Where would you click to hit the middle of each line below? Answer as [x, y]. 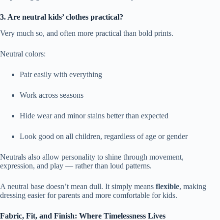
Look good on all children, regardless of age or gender [104, 137]
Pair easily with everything [61, 75]
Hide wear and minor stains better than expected [94, 116]
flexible [167, 187]
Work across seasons [52, 95]
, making [193, 187]
